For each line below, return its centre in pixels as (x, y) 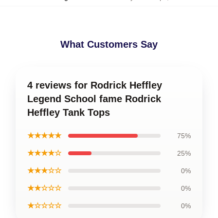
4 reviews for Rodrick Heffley (95, 85)
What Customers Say (109, 45)
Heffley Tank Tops (69, 113)
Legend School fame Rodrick (94, 99)
